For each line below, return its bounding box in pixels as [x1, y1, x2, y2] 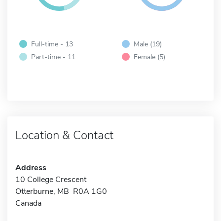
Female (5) [134, 51, 165, 62]
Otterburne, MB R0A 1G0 [15, 185, 107, 197]
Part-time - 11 [31, 51, 75, 62]
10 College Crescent [15, 174, 86, 185]
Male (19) [134, 38, 162, 49]
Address [15, 162, 46, 173]
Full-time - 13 [31, 38, 73, 49]
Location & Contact [15, 127, 113, 143]
